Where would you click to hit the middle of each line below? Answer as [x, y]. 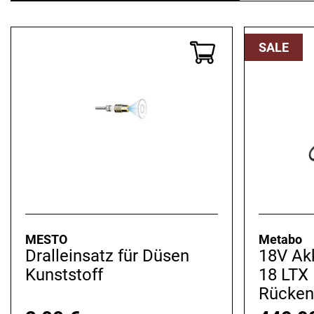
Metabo [280, 240]
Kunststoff [64, 275]
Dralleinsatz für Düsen [107, 256]
